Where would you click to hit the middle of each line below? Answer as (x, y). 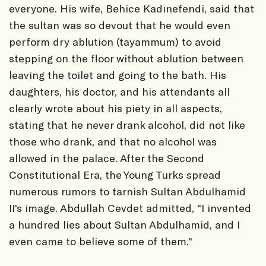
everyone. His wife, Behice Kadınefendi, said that (132, 8)
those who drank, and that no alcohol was (113, 141)
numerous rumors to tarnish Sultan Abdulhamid (127, 191)
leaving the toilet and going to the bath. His (118, 75)
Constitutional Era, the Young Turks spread (115, 174)
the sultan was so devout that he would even (120, 25)
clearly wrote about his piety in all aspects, (115, 108)
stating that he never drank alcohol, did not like (127, 124)
